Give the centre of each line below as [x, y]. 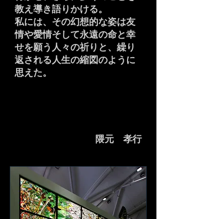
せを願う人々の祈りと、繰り [75, 47]
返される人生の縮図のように [75, 60]
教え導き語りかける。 [61, 9]
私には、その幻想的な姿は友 [75, 22]
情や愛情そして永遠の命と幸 [75, 34]
